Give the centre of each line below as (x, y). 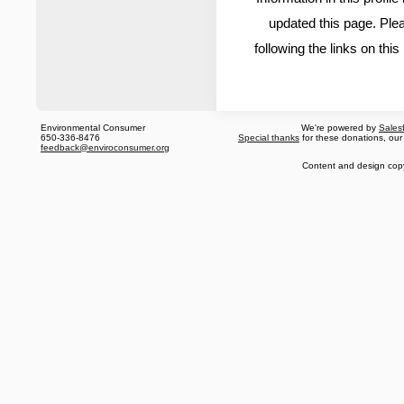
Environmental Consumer (93, 128)
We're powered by (340, 128)
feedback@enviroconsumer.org (105, 148)
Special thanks (269, 138)
